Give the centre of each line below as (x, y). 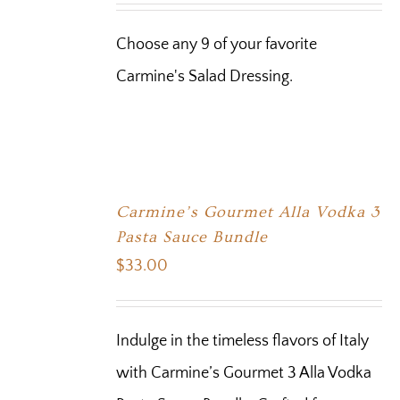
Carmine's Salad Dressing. (205, 76)
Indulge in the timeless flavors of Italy (243, 341)
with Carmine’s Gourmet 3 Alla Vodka (244, 373)
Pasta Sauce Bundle (192, 237)
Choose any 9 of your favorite (217, 44)
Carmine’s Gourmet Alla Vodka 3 (249, 212)
